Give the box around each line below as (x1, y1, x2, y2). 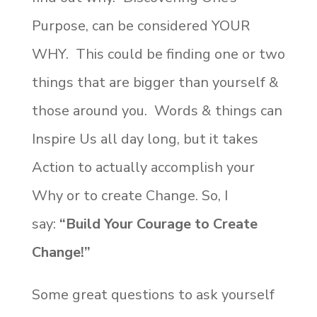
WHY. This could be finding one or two (31, 44, 285, 64)
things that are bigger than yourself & (31, 72, 279, 92)
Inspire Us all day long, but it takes (31, 129, 258, 149)
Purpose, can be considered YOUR (31, 16, 250, 35)
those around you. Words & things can (31, 100, 282, 120)
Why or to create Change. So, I (31, 185, 228, 205)
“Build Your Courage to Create (59, 214, 258, 234)
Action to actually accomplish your (31, 157, 255, 177)
